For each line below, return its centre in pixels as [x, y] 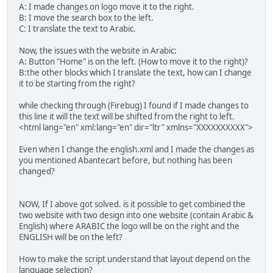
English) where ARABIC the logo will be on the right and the [129, 226]
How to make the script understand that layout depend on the [135, 259]
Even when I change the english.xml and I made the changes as [136, 149]
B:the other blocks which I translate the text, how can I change [135, 72]
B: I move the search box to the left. [86, 17]
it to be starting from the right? [77, 83]
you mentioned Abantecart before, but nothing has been [126, 160]
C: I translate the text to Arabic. [77, 28]
